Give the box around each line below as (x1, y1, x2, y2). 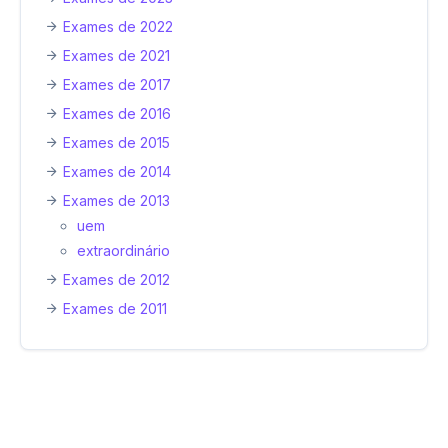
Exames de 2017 (63, 75, 171, 93)
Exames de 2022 (63, 17, 173, 35)
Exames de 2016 (63, 104, 171, 122)
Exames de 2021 (63, 46, 170, 64)
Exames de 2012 (63, 270, 170, 288)
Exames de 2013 (63, 191, 170, 209)
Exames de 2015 (63, 133, 170, 151)
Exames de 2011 (63, 299, 167, 317)
